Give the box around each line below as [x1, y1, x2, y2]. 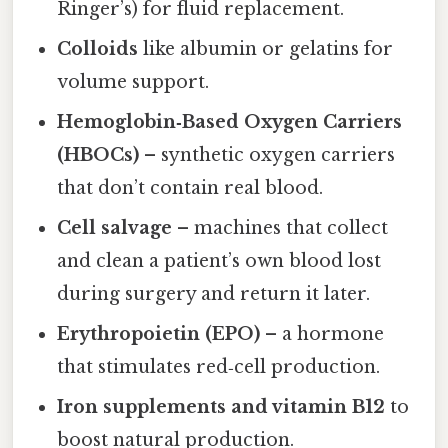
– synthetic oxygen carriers [139, 143, 396, 166]
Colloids [57, 37, 139, 60]
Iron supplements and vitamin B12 [57, 395, 386, 418]
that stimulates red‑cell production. [57, 355, 381, 378]
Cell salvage [57, 216, 173, 239]
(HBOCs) [57, 143, 140, 166]
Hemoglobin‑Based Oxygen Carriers [57, 110, 403, 133]
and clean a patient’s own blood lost [57, 249, 382, 272]
